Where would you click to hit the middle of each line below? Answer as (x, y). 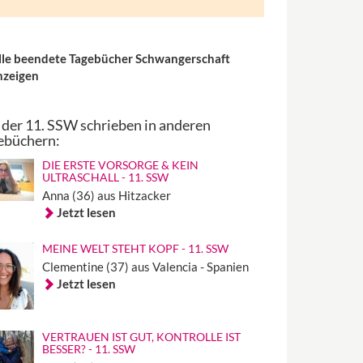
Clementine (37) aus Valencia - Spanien (146, 267)
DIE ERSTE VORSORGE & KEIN (121, 165)
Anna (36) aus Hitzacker (107, 195)
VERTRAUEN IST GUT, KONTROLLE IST (142, 337)
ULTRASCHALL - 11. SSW (106, 177)
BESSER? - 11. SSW (89, 349)
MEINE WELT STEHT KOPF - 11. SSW (136, 248)
